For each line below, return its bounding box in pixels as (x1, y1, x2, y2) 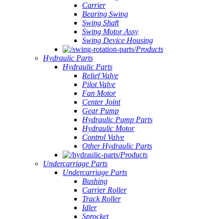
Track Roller (82, 195, 121, 203)
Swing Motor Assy (82, 27, 138, 36)
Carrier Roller (82, 186, 127, 194)
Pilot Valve (82, 80, 115, 88)
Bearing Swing (82, 10, 128, 18)
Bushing (82, 177, 108, 185)
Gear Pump (82, 107, 119, 115)
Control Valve (82, 133, 124, 141)
